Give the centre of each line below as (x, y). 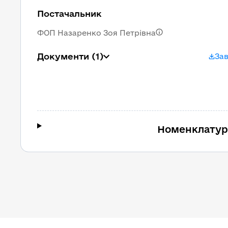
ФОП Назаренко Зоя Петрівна (96, 33)
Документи (63, 56)
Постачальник (69, 13)
